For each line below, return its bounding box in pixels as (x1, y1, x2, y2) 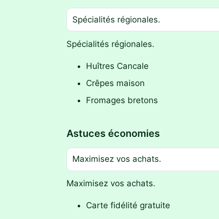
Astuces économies (66, 127, 160, 139)
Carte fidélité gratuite (86, 200, 170, 211)
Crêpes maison (86, 78, 145, 88)
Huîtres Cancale (86, 61, 149, 71)
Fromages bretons (86, 95, 158, 106)
